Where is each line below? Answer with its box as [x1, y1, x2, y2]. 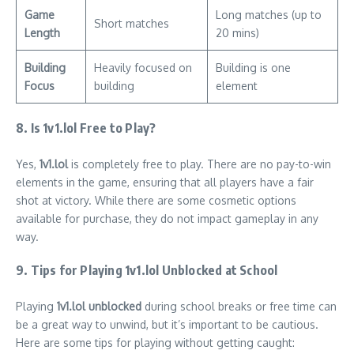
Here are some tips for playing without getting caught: [16, 336, 295, 350]
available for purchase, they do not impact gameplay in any [16, 212, 318, 226]
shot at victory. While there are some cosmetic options [16, 194, 296, 208]
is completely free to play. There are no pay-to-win [68, 157, 331, 171]
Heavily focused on [94, 61, 192, 75]
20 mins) [216, 26, 259, 40]
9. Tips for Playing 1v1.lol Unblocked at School [16, 262, 278, 279]
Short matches [94, 17, 169, 31]
